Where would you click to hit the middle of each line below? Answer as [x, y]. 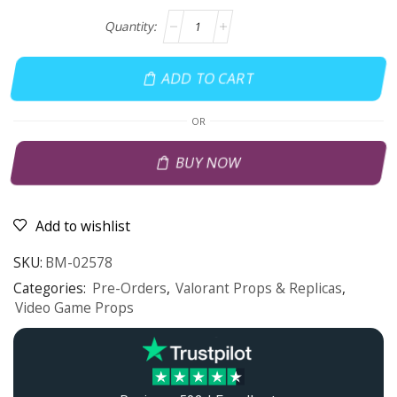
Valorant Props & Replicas [259, 289]
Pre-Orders [129, 289]
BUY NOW [208, 163]
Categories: [51, 289]
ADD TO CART [208, 78]
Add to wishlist [83, 226]
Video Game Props [74, 308]
